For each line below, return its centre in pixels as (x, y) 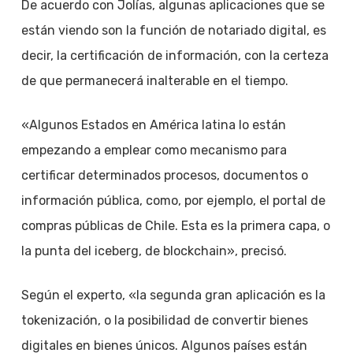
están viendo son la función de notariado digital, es (173, 30)
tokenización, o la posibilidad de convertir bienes (164, 320)
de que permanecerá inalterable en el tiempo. (154, 81)
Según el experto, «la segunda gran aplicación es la (173, 295)
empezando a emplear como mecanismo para (154, 150)
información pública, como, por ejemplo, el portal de (173, 201)
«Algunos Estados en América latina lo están (153, 125)
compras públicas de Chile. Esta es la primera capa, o (175, 226)
